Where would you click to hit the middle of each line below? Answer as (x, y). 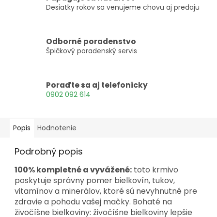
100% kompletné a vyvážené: (73, 170)
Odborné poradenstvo (91, 42)
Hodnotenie (57, 128)
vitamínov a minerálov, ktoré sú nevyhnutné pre (106, 191)
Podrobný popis (49, 151)
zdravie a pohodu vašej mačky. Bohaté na (93, 201)
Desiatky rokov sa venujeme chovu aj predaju (123, 8)
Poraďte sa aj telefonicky (97, 85)
